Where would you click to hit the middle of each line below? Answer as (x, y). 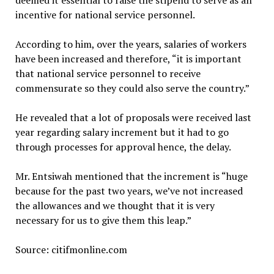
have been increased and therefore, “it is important (128, 59)
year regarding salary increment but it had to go (122, 132)
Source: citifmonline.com (71, 250)
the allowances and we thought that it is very (115, 206)
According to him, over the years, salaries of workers (131, 44)
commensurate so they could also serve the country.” (132, 88)
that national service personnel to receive (108, 73)
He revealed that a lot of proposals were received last (133, 117)
